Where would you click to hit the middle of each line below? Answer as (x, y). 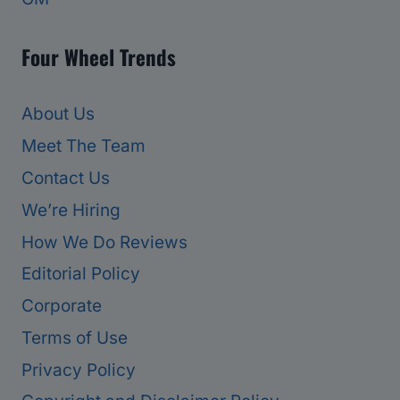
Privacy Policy (79, 370)
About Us (58, 114)
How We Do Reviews (104, 242)
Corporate (62, 306)
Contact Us (66, 178)
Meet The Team (83, 146)
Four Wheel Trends (99, 57)
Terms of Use (75, 337)
